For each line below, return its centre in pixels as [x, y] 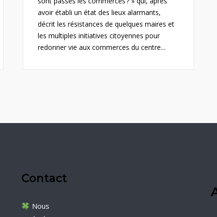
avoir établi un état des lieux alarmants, [100, 12]
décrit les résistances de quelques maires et [106, 24]
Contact [44, 178]
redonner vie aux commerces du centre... [102, 47]
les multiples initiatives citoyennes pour [99, 36]
